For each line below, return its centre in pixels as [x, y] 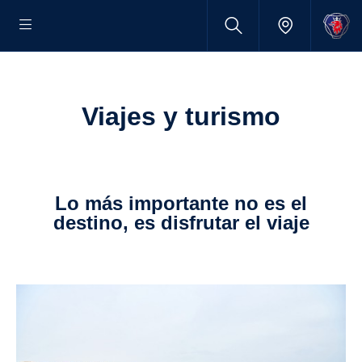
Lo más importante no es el [61, 203]
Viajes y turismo [189, 116]
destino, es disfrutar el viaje [181, 223]
